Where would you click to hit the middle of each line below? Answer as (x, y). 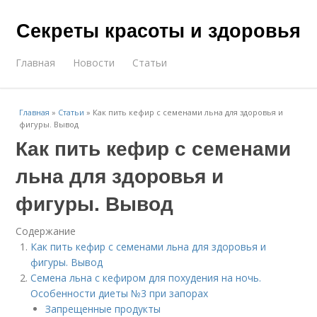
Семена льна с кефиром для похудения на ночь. (146, 278)
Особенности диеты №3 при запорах (120, 293)
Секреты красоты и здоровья (158, 30)
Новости (94, 63)
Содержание (46, 231)
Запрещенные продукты (103, 309)
